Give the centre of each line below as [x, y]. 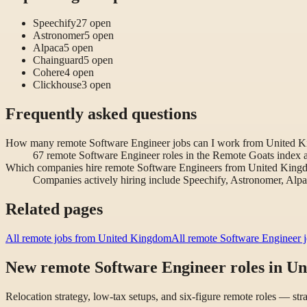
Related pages [54, 209]
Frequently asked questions [101, 114]
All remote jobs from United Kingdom [88, 238]
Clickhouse [57, 85]
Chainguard [58, 60]
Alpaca [48, 48]
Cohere [49, 73]
